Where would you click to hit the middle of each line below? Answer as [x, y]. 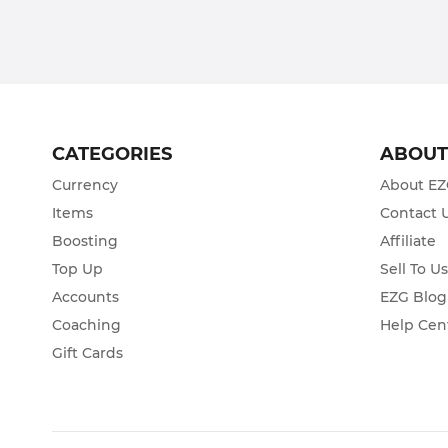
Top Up [77, 269]
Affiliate [408, 241]
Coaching [86, 325]
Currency [85, 185]
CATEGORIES [112, 154]
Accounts [85, 297]
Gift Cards [87, 353]
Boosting [85, 241]
